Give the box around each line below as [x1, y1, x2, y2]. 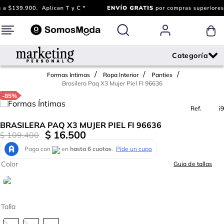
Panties [151, 71, 172, 79]
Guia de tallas [173, 160, 212, 168]
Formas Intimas [46, 71, 90, 79]
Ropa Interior [102, 71, 138, 79]
